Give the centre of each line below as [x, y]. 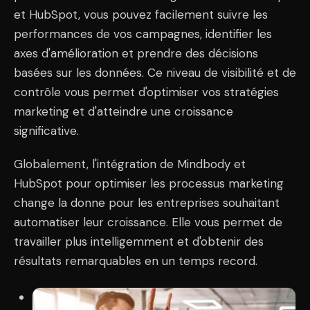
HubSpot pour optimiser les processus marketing [149, 184]
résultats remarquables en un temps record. [136, 261]
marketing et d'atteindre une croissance [124, 112]
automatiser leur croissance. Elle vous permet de [148, 222]
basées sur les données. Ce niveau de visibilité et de [155, 73]
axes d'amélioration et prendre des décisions [136, 54]
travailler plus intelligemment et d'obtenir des [139, 242]
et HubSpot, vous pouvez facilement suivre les [141, 15]
